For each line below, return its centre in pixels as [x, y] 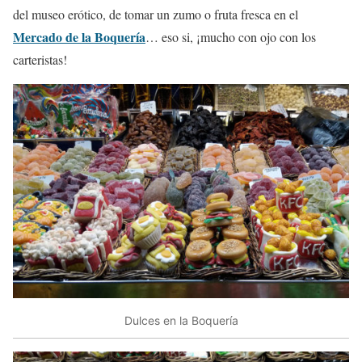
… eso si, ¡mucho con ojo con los [231, 36]
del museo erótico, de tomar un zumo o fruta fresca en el [156, 14]
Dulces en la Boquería [181, 321]
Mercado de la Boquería [79, 36]
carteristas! [40, 59]
